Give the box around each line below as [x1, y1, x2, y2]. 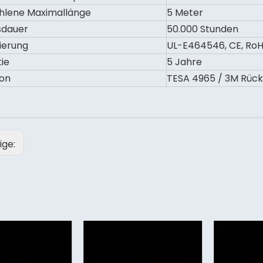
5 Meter [167, 6, 203, 19]
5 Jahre [167, 55, 202, 69]
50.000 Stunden [167, 22, 238, 36]
